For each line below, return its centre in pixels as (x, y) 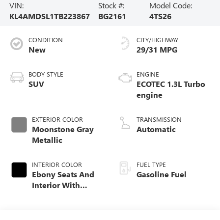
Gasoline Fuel (162, 174)
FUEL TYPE (151, 164)
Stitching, (50, 206)
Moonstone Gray (63, 129)
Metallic (47, 139)
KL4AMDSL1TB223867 (49, 16)
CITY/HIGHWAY (157, 39)
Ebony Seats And (63, 174)
